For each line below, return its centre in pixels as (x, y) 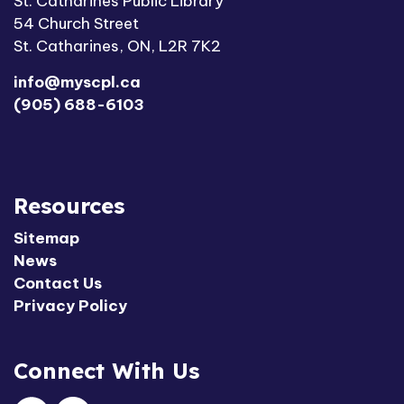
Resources (69, 206)
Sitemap (46, 239)
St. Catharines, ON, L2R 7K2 (117, 46)
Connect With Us (106, 371)
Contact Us (58, 284)
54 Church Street (76, 24)
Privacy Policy (70, 306)
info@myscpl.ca (77, 83)
